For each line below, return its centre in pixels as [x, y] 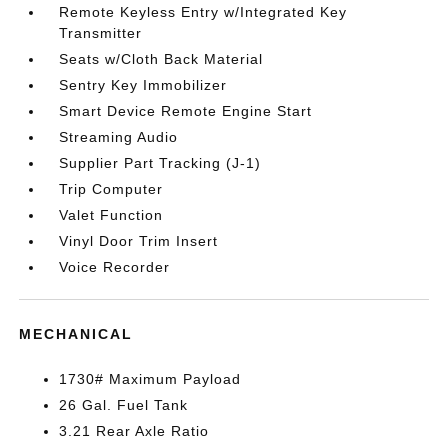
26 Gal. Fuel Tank [124, 405]
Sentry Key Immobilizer [143, 85]
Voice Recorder [115, 267]
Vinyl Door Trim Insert [139, 241]
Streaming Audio [119, 137]
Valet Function [111, 215]
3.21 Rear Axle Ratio [134, 431]
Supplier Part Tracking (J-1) [160, 163]
